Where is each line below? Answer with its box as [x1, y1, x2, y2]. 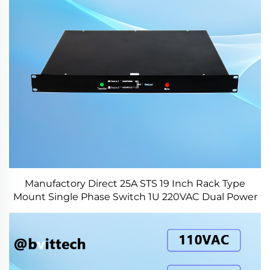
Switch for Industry [89, 204, 181, 216]
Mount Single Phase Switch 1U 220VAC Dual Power [13, 191, 257, 202]
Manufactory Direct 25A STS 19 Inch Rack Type [25, 178, 245, 189]
